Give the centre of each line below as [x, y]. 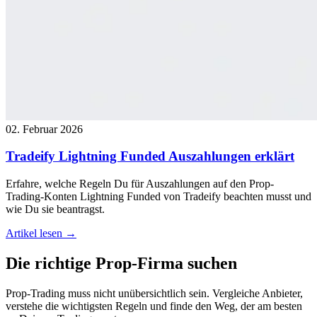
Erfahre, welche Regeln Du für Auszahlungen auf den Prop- [140, 184]
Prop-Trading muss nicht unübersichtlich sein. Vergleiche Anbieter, [154, 293]
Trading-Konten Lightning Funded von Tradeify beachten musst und [158, 197]
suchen [210, 263]
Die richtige [51, 263]
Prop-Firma [139, 263]
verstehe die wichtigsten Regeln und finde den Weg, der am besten [154, 306]
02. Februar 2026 [44, 129]
